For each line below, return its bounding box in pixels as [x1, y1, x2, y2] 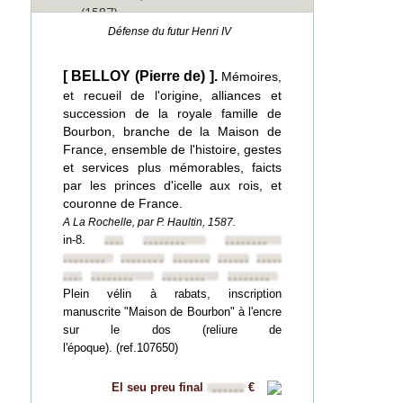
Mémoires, [221, 69, 282, 84]
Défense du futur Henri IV [108, 25, 237, 38]
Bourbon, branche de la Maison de [63, 124, 282, 139]
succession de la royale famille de [63, 106, 282, 121]
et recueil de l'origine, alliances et [63, 88, 282, 103]
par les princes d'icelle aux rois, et [63, 178, 282, 193]
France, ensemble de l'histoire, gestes [63, 142, 282, 157]
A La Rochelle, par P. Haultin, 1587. [63, 216, 236, 228]
